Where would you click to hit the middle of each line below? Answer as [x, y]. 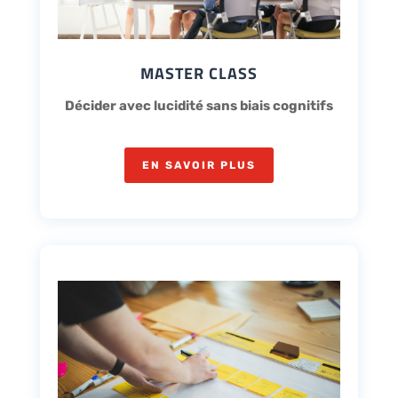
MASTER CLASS [199, 73]
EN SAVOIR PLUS [199, 165]
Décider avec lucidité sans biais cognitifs [199, 105]
